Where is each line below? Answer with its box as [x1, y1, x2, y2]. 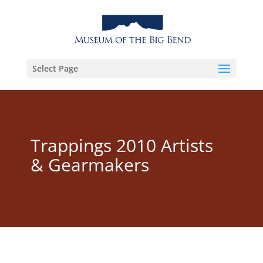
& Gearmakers [30, 153, 149, 177]
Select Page [32, 63, 78, 74]
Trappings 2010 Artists [30, 133, 213, 157]
